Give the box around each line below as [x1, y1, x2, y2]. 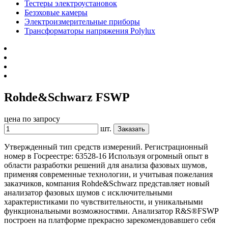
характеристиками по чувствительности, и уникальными [4, 197, 203, 206]
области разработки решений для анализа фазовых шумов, [4, 160, 207, 169]
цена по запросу [4, 114, 60, 123]
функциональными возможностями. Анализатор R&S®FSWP [4, 206, 218, 215]
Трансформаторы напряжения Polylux [24, 26, 155, 35]
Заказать [118, 125, 145, 133]
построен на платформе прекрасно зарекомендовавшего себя [4, 215, 215, 224]
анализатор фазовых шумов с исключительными [4, 188, 173, 197]
